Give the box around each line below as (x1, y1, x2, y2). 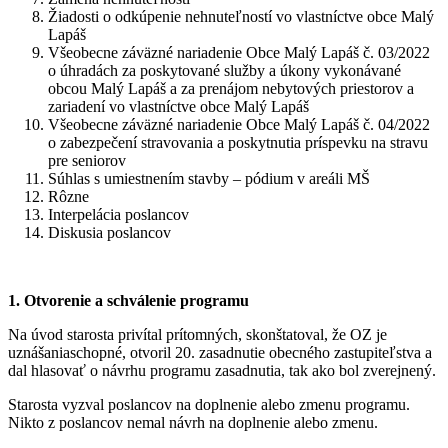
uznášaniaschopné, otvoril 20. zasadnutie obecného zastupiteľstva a (8, 343, 432, 361)
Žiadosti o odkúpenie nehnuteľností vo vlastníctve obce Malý (48, 7, 434, 25)
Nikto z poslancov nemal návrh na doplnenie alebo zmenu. (8, 413, 378, 431)
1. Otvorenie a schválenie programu (8, 291, 249, 309)
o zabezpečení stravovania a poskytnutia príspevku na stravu (48, 133, 428, 151)
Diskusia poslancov (48, 223, 171, 241)
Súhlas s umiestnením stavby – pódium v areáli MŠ (48, 169, 370, 187)
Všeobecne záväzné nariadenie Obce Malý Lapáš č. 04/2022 (48, 115, 430, 133)
